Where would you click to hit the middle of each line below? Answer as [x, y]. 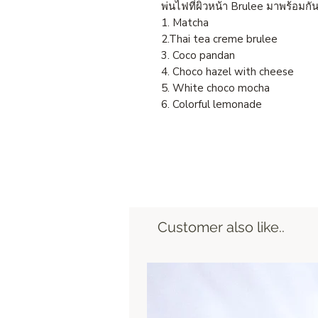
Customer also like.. [221, 227]
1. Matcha [208, 22]
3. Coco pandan [229, 55]
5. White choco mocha [224, 88]
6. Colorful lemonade [212, 104]
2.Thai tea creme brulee [234, 39]
